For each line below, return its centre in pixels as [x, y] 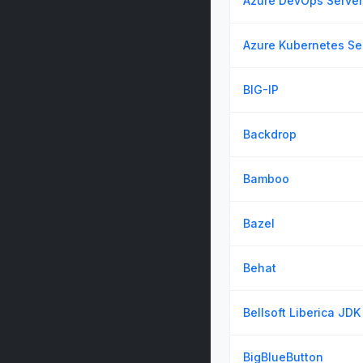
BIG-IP [261, 90]
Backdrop [270, 134]
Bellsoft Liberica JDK [302, 312]
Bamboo [266, 179]
